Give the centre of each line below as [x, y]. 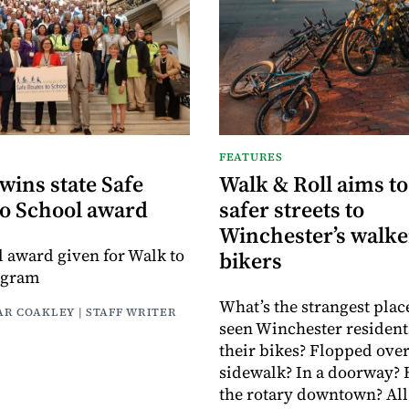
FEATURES [251, 157]
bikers [251, 260]
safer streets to [292, 209]
